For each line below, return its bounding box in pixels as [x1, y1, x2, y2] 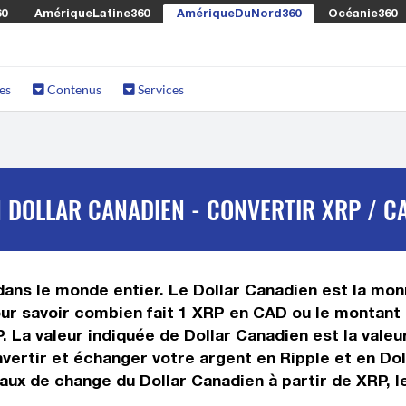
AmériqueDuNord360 [177, 5, 301, 20]
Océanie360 [328, 5, 397, 20]
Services [135, 82, 184, 97]
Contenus [44, 82, 101, 97]
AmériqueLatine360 [34, 5, 150, 20]
